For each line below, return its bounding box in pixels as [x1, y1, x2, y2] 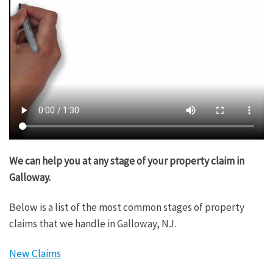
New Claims [9, 246, 61, 260]
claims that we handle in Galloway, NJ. [9, 217, 176, 230]
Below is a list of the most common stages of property [9, 200, 244, 214]
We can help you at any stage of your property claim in [9, 154, 244, 168]
